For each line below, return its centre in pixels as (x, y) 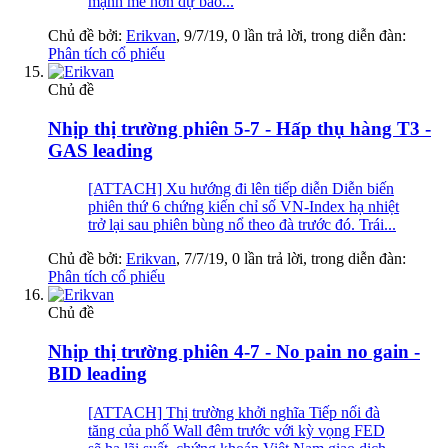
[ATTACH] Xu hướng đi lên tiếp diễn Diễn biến (241, 189)
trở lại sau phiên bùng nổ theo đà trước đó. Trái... (242, 225)
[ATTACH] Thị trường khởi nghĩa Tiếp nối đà (234, 412)
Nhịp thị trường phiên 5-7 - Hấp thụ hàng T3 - (239, 128)
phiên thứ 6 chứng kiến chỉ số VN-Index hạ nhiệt (243, 207)
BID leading (97, 374)
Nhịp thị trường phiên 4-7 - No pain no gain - (234, 352)
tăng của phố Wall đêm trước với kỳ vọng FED (236, 430)
